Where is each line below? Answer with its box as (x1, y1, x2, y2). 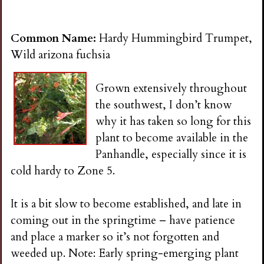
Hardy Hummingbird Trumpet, (99, 31, 253, 47)
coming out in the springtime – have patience (11, 212, 236, 228)
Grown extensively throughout (95, 80, 247, 96)
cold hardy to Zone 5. (11, 163, 115, 179)
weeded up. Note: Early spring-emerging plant (11, 245, 239, 261)
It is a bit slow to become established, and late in (11, 196, 242, 212)
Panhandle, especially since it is (95, 146, 247, 162)
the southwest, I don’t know (95, 97, 232, 113)
